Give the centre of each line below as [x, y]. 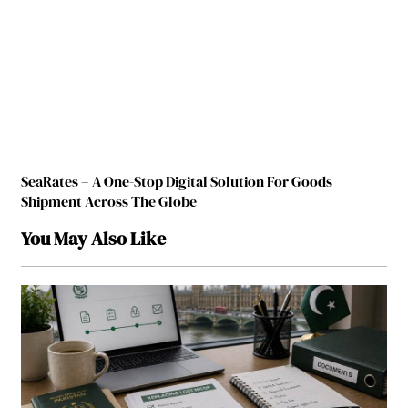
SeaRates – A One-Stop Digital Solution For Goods [177, 181]
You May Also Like [94, 238]
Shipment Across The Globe [109, 201]
